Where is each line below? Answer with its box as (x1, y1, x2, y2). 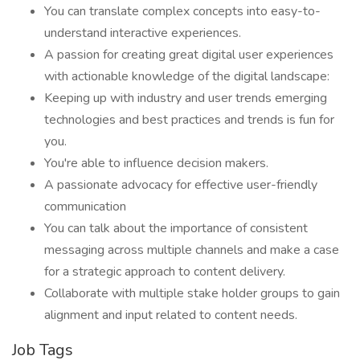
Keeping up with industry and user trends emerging (44, 89, 327, 107)
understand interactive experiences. (44, 24, 241, 42)
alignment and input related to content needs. (44, 306, 297, 324)
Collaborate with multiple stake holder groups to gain (44, 284, 340, 302)
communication (44, 198, 126, 215)
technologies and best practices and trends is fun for (44, 111, 334, 129)
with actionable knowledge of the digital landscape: (44, 67, 329, 85)
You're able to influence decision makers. (44, 154, 268, 172)
